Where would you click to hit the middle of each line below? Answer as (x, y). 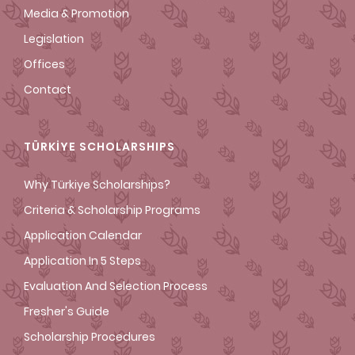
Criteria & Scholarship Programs (112, 210)
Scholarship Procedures (90, 337)
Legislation (54, 39)
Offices (44, 65)
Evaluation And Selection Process (116, 286)
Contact (48, 90)
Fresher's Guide (67, 312)
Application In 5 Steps (82, 261)
